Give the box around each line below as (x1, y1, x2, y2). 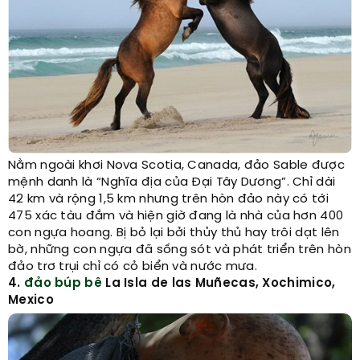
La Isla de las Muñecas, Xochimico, (101, 276, 336, 290)
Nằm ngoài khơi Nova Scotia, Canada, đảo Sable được (8, 158, 345, 172)
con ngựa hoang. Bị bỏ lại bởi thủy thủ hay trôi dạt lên (8, 226, 340, 239)
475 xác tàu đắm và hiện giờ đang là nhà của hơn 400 (8, 209, 344, 223)
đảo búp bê (23, 276, 102, 290)
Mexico (8, 293, 54, 307)
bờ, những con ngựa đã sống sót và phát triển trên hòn (8, 243, 351, 256)
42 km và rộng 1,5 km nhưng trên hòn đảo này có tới (8, 192, 329, 206)
